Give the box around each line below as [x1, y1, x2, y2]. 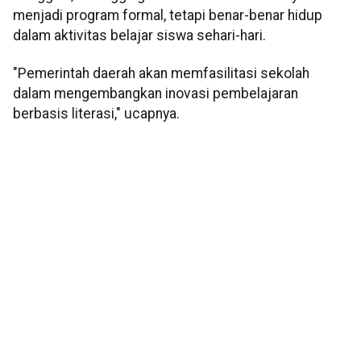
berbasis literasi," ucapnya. [13, 106, 180, 122]
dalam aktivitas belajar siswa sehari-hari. [13, 27, 266, 44]
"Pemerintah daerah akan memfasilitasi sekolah [13, 65, 309, 82]
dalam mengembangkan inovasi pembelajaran [13, 85, 298, 102]
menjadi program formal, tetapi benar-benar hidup [13, 6, 322, 23]
